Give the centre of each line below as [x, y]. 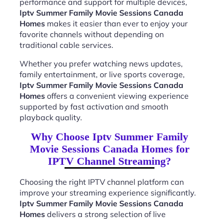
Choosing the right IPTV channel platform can [102, 182]
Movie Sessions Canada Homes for [109, 149]
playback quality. [51, 117]
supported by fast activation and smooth [94, 107]
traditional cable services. [66, 45]
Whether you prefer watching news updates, [101, 64]
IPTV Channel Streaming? [109, 161]
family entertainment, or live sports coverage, [102, 74]
